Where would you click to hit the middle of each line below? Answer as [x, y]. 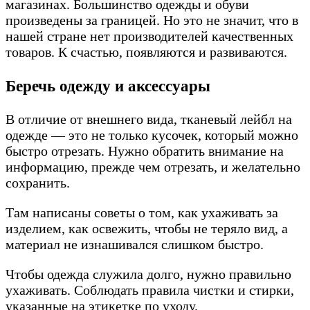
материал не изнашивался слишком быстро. [135, 244]
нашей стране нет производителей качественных [149, 36]
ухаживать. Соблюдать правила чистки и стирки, [150, 290]
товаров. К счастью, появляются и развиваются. [146, 52]
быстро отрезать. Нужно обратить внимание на [145, 151]
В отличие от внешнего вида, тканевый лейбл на [149, 119]
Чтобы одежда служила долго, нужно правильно [148, 274]
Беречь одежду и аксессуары [108, 85]
